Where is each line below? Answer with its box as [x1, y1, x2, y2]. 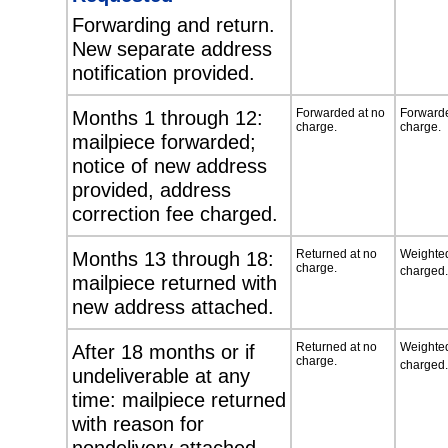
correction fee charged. [72, 202, 278, 226]
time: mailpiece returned [72, 388, 286, 412]
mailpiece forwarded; [72, 130, 256, 154]
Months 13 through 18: [72, 247, 274, 271]
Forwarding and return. [72, 13, 275, 37]
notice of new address [72, 154, 267, 178]
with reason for [72, 412, 204, 436]
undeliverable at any [72, 364, 250, 388]
